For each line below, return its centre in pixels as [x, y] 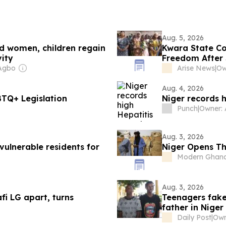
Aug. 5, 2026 [183, 38]
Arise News [196, 68]
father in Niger [192, 207]
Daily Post [194, 217]
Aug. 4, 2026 [183, 88]
